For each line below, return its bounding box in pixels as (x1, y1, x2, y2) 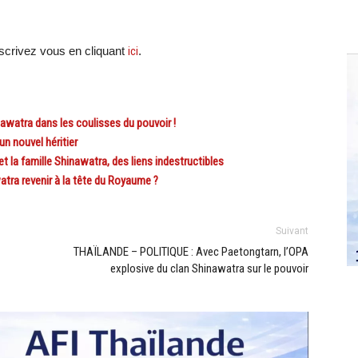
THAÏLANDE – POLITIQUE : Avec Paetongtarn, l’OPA (74, 245, 308, 259)
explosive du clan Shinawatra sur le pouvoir (110, 261, 308, 276)
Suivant (276, 225, 308, 237)
